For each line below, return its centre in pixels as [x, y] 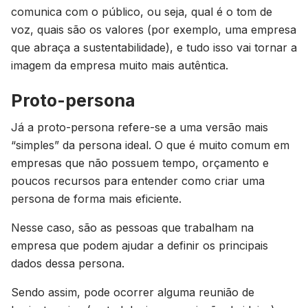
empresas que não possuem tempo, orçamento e [140, 163]
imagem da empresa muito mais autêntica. [120, 65]
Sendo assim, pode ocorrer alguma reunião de [133, 292]
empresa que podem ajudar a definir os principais [140, 245]
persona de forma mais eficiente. [96, 199]
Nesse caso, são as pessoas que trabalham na [132, 228]
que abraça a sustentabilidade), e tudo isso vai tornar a [154, 47]
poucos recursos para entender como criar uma [138, 181]
